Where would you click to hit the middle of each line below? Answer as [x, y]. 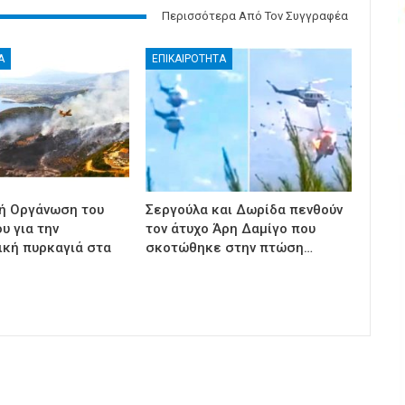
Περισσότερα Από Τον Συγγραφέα [254, 16]
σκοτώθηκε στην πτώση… [230, 248]
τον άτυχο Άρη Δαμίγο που [231, 229]
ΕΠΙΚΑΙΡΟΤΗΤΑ [189, 58]
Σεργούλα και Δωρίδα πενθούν [245, 210]
